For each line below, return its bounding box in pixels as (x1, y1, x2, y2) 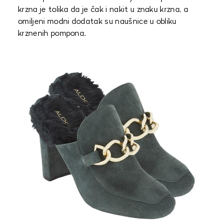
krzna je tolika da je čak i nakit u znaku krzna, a (18, 6, 189, 14)
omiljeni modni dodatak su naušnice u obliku (18, 18, 177, 26)
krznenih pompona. (18, 30, 86, 38)
